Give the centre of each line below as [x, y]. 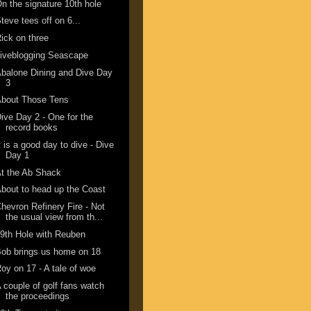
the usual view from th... [54, 217]
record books [32, 128]
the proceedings [38, 296]
